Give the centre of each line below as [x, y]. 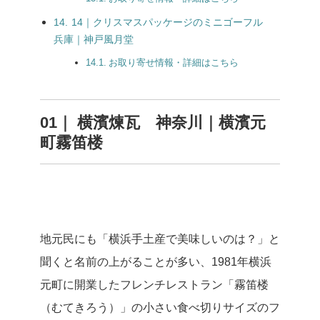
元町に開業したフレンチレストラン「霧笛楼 [154, 285]
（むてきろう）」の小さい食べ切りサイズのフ [160, 307]
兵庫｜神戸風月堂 [94, 39]
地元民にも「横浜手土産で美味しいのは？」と [160, 239]
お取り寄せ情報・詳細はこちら [173, 62]
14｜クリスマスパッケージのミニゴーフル [172, 22]
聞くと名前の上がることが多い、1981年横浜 [156, 262]
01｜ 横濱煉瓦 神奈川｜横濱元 [153, 122]
